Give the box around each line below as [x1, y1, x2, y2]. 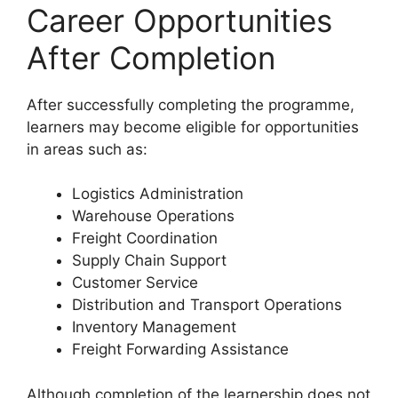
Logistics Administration [72, 185, 243, 203]
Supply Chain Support [72, 251, 227, 270]
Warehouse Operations [72, 207, 235, 226]
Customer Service [72, 274, 198, 292]
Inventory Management [72, 318, 236, 337]
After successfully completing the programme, [27, 95, 354, 114]
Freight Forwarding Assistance [72, 340, 289, 359]
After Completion [27, 38, 275, 76]
